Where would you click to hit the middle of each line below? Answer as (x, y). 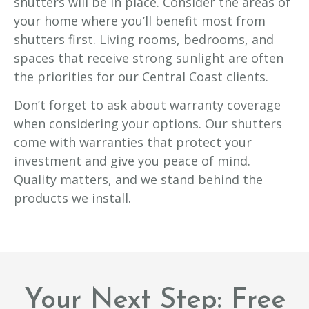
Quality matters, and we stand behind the (138, 180)
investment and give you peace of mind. (132, 161)
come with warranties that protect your (133, 142)
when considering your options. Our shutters (148, 124)
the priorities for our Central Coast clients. (141, 77)
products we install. (72, 198)
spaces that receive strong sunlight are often (149, 58)
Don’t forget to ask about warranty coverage (147, 105)
